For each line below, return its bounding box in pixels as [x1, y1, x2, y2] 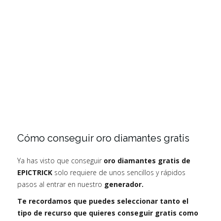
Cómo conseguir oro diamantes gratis [17, 132, 189, 144]
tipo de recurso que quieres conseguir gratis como [17, 208, 198, 218]
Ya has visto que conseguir [17, 155, 104, 165]
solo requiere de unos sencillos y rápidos [52, 167, 185, 177]
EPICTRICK [17, 167, 52, 177]
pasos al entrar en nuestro [17, 179, 104, 189]
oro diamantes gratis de [104, 155, 190, 165]
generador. [104, 179, 144, 189]
